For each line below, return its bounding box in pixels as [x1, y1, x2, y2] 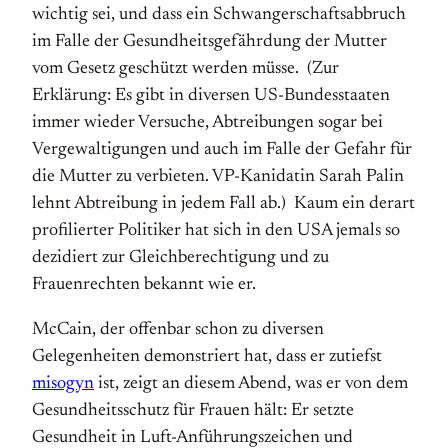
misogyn [32, 375, 94, 393]
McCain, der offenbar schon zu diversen [32, 321, 324, 339]
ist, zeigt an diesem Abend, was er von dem [94, 375, 408, 393]
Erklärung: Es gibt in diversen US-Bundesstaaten [32, 87, 390, 105]
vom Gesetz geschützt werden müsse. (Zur [32, 60, 339, 78]
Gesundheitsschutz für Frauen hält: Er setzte [32, 402, 354, 420]
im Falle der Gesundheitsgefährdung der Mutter [32, 33, 387, 51]
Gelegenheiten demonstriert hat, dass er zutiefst [32, 348, 382, 366]
